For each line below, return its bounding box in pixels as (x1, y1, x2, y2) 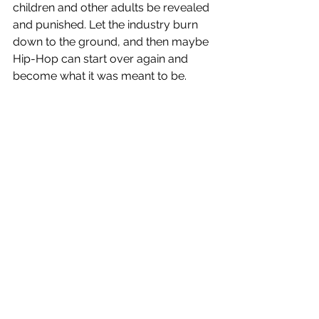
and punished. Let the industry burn (13, 18, 201, 32)
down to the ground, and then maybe (13, 35, 211, 49)
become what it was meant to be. (13, 69, 187, 83)
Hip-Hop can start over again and (13, 52, 191, 66)
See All (195, 218, 228, 230)
